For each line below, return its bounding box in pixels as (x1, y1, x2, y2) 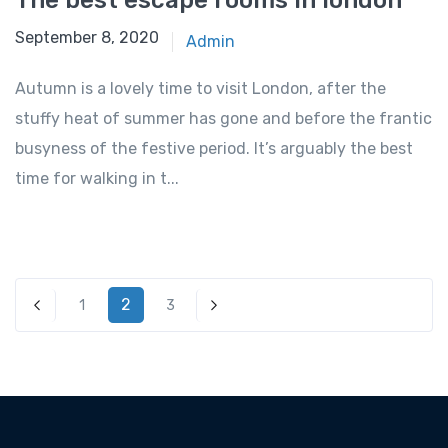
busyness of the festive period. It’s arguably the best (15, 139, 413, 159)
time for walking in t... (15, 169, 179, 189)
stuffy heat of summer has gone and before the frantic (15, 109, 432, 129)
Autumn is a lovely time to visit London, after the (15, 79, 386, 99)
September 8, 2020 (15, 28, 159, 48)
